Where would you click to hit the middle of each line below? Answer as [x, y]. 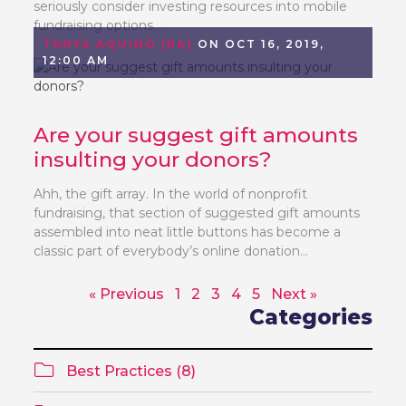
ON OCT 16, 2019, [259, 43]
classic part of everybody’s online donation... [171, 251]
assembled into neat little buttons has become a [188, 232]
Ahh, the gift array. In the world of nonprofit [171, 193]
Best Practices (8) [130, 371]
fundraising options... [98, 25]
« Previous [126, 294]
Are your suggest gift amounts [196, 135]
